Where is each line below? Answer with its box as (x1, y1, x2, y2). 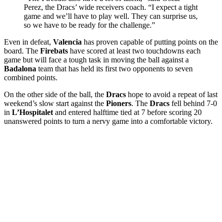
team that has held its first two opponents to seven (36, 64, 193, 73)
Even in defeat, (4, 37, 53, 46)
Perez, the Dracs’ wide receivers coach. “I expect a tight (24, 2, 198, 11)
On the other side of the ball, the (4, 90, 106, 99)
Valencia (53, 37, 82, 46)
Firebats (40, 46, 68, 55)
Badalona (4, 64, 36, 73)
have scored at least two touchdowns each (68, 46, 201, 55)
